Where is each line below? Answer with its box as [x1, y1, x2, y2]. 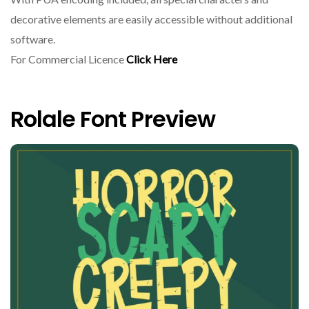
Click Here [126, 52, 177, 66]
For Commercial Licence [10, 52, 126, 66]
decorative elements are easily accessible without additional [10, 12, 292, 26]
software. [10, 32, 59, 46]
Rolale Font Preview [10, 103, 215, 134]
